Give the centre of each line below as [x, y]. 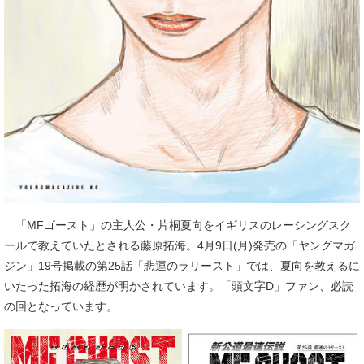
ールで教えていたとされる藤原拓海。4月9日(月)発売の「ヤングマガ [180, 245]
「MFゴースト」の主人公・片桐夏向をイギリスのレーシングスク [178, 225]
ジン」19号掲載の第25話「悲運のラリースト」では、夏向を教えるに [182, 265]
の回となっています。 [61, 306]
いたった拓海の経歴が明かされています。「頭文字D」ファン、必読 [179, 286]
